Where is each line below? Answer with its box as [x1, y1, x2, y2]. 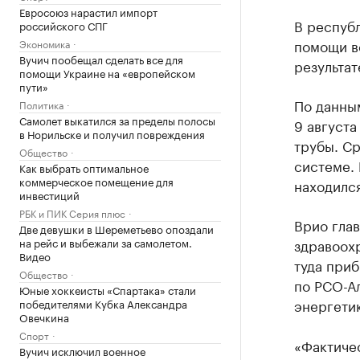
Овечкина [19, 309, 69, 325]
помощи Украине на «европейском [19, 64, 195, 80]
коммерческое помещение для [19, 173, 174, 189]
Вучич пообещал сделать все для [19, 51, 183, 67]
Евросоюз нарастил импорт [19, 3, 157, 19]
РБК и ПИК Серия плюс [19, 205, 125, 220]
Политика [19, 96, 63, 112]
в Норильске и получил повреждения [19, 125, 205, 141]
